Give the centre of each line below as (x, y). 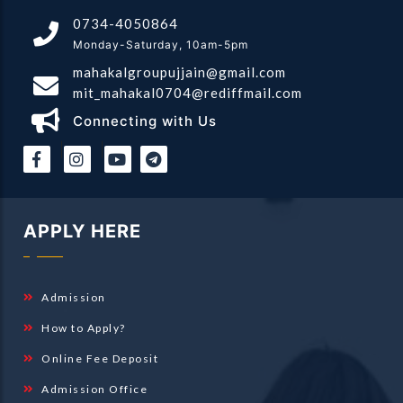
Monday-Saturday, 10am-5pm (161, 44)
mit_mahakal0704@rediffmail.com (188, 92)
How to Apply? (82, 327)
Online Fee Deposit (99, 358)
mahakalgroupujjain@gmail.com (180, 72)
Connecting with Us (145, 121)
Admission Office (93, 389)
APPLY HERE (83, 231)
